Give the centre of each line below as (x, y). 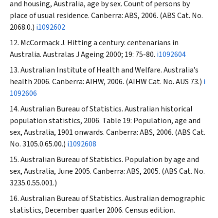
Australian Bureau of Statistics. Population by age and (110, 160)
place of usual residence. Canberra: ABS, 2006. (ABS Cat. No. (106, 16)
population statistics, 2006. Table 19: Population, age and (105, 121)
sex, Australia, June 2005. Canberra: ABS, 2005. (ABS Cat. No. (107, 171)
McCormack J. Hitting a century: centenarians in (100, 43)
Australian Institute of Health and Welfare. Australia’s (109, 70)
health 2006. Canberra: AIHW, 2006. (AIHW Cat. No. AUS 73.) (107, 82)
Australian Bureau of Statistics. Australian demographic (113, 199)
